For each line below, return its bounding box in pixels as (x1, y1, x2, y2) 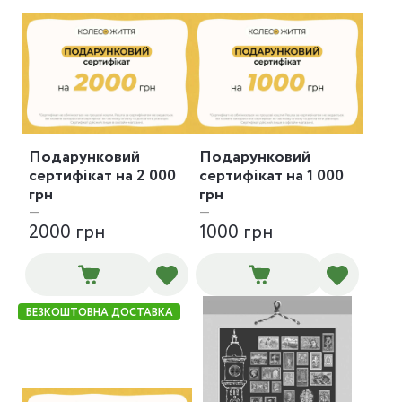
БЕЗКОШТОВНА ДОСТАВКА (25, 304, 173, 320)
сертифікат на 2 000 (29, 163, 176, 188)
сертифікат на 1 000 (199, 163, 344, 188)
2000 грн (29, 218, 105, 247)
